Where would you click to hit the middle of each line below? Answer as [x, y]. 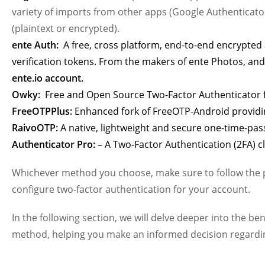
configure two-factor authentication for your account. [131, 189]
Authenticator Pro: [54, 144]
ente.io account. [48, 78]
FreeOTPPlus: [42, 111]
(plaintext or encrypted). [66, 28]
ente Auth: [35, 45]
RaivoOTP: [35, 127]
